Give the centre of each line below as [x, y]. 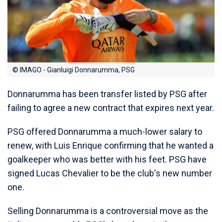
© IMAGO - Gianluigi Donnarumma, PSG [74, 70]
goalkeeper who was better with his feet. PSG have [107, 160]
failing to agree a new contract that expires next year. [111, 108]
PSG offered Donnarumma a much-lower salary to [105, 132]
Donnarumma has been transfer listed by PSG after [107, 94]
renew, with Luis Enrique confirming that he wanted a [111, 146]
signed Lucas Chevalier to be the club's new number [110, 173]
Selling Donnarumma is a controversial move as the [108, 211]
